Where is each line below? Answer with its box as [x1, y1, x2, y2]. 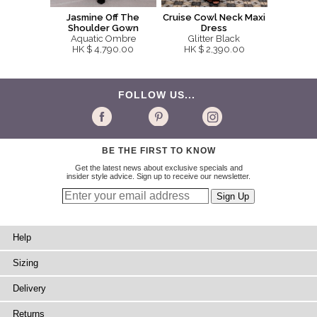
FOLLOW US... [118, 89, 199, 101]
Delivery [13, 283, 46, 294]
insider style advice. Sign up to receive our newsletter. [67, 172, 250, 181]
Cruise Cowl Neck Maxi [163, 12, 265, 23]
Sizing [13, 258, 38, 269]
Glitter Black [188, 33, 240, 45]
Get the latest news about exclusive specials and [74, 163, 243, 173]
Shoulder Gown [67, 23, 139, 34]
